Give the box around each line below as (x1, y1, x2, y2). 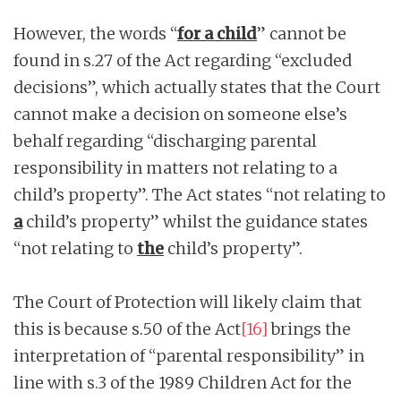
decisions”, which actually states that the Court (13, 76, 380, 98)
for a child (177, 22, 257, 44)
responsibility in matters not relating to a (13, 157, 337, 178)
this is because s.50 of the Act (13, 318, 241, 339)
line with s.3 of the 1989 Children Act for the (13, 371, 352, 393)
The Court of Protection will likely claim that (13, 291, 362, 312)
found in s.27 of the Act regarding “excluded (13, 49, 352, 71)
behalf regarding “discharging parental (13, 130, 317, 151)
